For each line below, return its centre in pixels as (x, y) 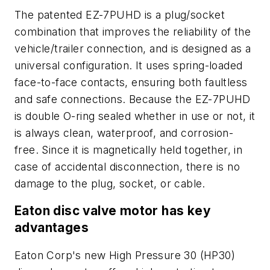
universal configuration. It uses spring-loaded (129, 65)
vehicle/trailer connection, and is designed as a (133, 48)
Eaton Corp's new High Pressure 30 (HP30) (125, 255)
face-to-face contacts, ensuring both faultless (131, 82)
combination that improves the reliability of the (133, 31)
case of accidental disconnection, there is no (127, 166)
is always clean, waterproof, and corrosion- (124, 133)
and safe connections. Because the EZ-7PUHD (133, 99)
